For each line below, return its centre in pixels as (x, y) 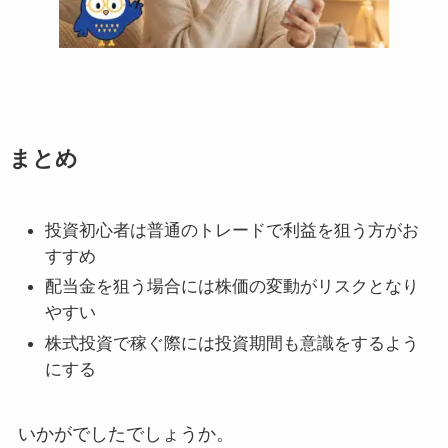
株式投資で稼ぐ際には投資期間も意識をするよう (231, 343)
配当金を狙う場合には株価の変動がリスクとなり (231, 287)
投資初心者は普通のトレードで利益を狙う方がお (231, 230)
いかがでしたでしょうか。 (125, 433)
